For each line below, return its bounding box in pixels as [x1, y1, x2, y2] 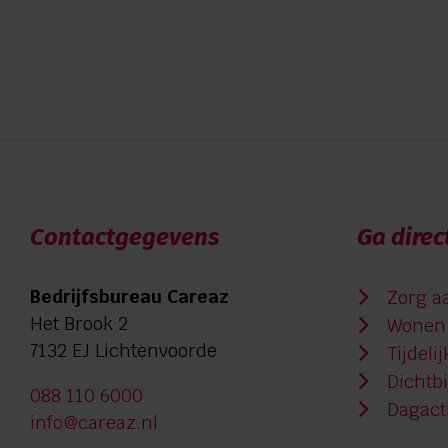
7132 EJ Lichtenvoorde [30, 339, 217, 363]
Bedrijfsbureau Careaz [30, 285, 229, 309]
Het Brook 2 [30, 312, 128, 336]
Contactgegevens [30, 223, 219, 252]
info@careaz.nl [30, 411, 158, 435]
